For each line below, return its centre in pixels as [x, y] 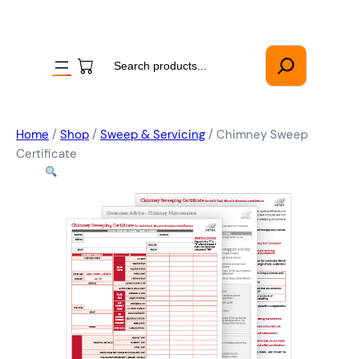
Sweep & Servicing [153, 135]
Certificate [46, 154]
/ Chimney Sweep [256, 135]
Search [116, 54]
